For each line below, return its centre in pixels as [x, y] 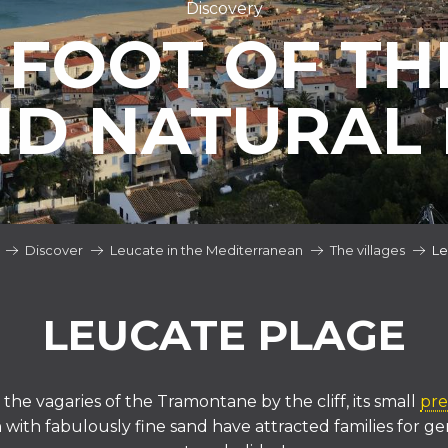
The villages [367, 250]
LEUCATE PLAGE [224, 335]
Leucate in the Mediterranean [206, 250]
